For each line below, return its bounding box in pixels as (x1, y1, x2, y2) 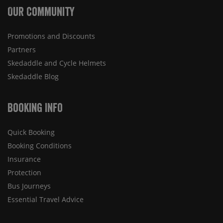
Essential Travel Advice (7, 195, 84, 205)
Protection (7, 168, 41, 178)
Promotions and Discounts (7, 31, 95, 41)
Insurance (7, 154, 41, 164)
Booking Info (7, 101, 63, 115)
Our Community (7, 4, 75, 19)
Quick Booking (7, 127, 55, 137)
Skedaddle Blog (7, 72, 59, 82)
